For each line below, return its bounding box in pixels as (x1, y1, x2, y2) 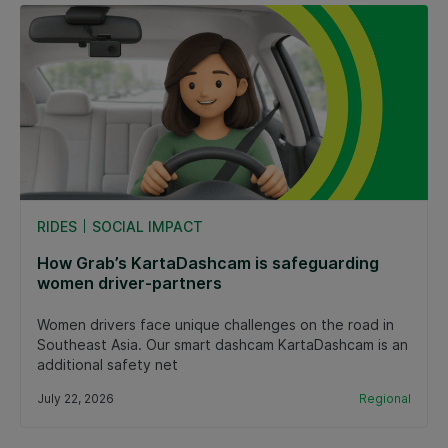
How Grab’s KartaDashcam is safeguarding (37, 253, 379, 274)
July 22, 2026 (37, 391, 114, 407)
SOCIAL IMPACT (92, 218, 203, 236)
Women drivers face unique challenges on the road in (37, 316, 394, 334)
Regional (359, 391, 411, 407)
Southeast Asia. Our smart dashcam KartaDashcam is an (37, 336, 408, 354)
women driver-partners (37, 273, 222, 294)
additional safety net (37, 356, 178, 374)
